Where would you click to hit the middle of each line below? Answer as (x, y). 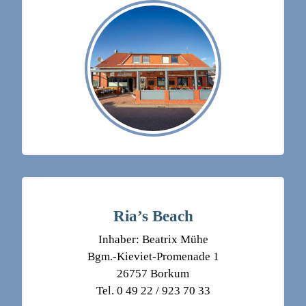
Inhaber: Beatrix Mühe (153, 240)
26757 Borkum (153, 274)
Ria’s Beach (153, 216)
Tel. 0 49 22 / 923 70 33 (153, 291)
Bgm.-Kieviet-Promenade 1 (153, 257)
